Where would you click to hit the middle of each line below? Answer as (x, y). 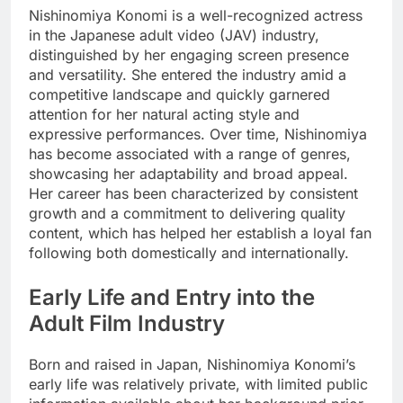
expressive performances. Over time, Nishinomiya (198, 134)
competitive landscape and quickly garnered (179, 95)
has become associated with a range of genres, (190, 154)
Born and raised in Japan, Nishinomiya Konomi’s (192, 364)
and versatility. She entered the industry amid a (188, 75)
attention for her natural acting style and (164, 115)
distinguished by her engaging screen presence (189, 55)
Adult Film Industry (127, 324)
